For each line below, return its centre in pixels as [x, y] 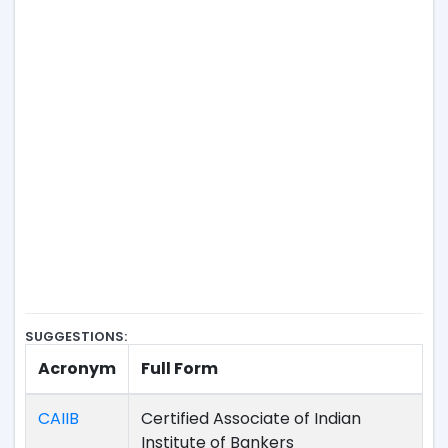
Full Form [179, 368]
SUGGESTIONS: [76, 336]
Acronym [77, 368]
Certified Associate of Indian [251, 418]
